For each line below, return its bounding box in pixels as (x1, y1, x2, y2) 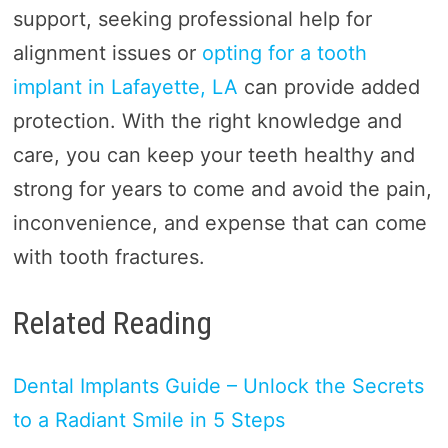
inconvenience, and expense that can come (12, 211, 427, 236)
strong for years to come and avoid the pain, (12, 177, 432, 202)
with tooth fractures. (12, 245, 205, 270)
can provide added (237, 75, 420, 100)
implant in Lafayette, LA (12, 75, 238, 100)
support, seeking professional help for (12, 7, 372, 32)
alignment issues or (12, 41, 202, 66)
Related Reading (12, 304, 212, 343)
